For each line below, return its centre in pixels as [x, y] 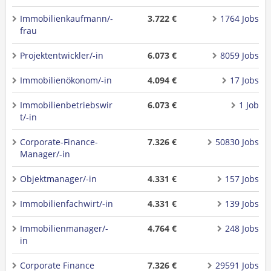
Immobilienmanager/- [64, 228]
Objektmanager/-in [58, 179]
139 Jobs [242, 204]
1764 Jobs [239, 18]
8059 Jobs [239, 55]
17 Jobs [244, 80]
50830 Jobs [237, 142]
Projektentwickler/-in [62, 55]
